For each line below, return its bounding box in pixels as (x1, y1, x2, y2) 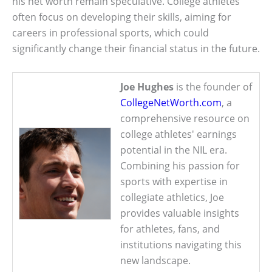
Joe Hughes (120, 80, 174, 93)
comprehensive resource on (120, 111, 250, 125)
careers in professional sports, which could (12, 26, 209, 40)
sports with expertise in (120, 174, 228, 188)
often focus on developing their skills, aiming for (12, 10, 231, 24)
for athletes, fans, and (120, 222, 220, 236)
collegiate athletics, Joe (120, 190, 224, 204)
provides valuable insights (120, 206, 239, 220)
